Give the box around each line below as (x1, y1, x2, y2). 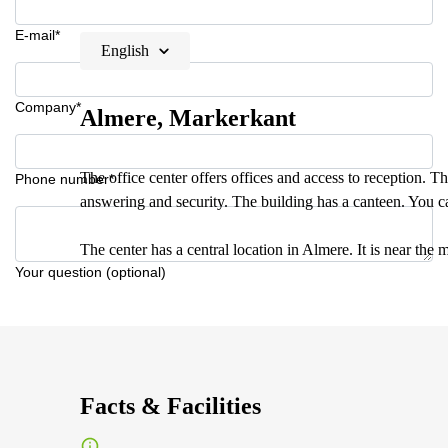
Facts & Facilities (80, 393, 261, 419)
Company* (15, 99, 81, 115)
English (101, 42, 149, 59)
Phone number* (15, 171, 114, 187)
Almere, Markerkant (80, 105, 296, 131)
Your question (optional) (15, 264, 166, 280)
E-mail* (15, 27, 60, 43)
